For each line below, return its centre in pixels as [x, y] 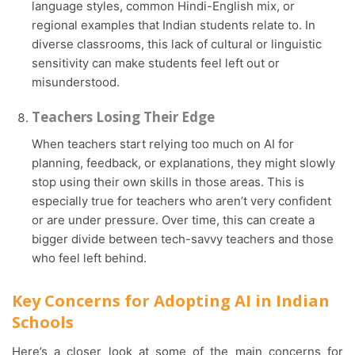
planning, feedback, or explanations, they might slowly [183, 162]
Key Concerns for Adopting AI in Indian [171, 300]
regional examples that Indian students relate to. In [174, 25]
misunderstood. [76, 82]
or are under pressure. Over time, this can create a [173, 219]
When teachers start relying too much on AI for [37, 143]
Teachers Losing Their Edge [123, 116]
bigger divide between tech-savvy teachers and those [183, 239]
